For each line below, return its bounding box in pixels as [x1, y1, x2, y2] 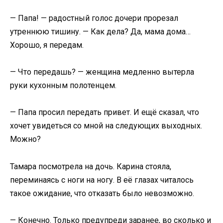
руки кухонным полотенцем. [10, 81, 116, 91]
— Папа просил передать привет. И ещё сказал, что [10, 108, 199, 117]
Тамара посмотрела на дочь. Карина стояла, [10, 161, 171, 171]
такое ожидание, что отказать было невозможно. [10, 188, 194, 198]
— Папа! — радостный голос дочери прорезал [10, 13, 178, 23]
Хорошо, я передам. [10, 40, 84, 50]
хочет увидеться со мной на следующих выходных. [10, 121, 202, 131]
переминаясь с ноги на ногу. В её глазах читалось [10, 175, 194, 185]
